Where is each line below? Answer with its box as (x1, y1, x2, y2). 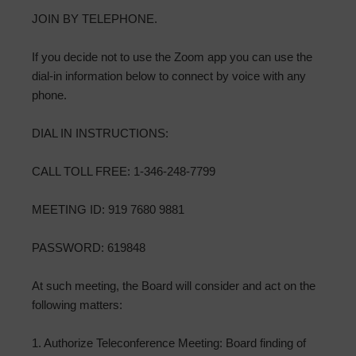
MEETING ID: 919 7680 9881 (32, 203, 184, 217)
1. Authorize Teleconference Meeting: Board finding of (32, 336, 306, 350)
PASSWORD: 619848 (32, 241, 145, 255)
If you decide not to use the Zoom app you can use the (32, 50, 312, 64)
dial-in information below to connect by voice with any (32, 69, 306, 83)
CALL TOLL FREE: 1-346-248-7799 (32, 164, 215, 179)
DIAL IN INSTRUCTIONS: (32, 126, 168, 141)
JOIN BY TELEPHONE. (32, 12, 157, 26)
